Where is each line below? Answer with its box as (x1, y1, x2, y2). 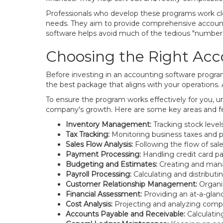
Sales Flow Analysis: (66, 140, 133, 149)
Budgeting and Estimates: (66, 160, 157, 169)
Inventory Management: (66, 120, 151, 129)
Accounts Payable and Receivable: (66, 210, 185, 219)
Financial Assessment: (66, 190, 142, 199)
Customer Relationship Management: (66, 180, 197, 189)
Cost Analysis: (66, 200, 112, 209)
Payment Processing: (66, 150, 141, 159)
